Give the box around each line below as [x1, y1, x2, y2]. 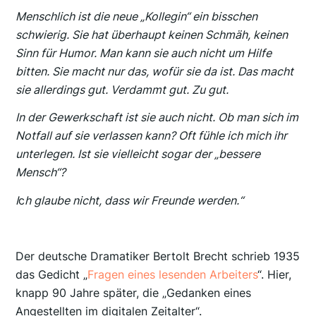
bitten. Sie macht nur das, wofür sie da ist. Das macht [16, 63, 294, 78]
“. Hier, [257, 267, 292, 282]
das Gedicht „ [16, 267, 88, 282]
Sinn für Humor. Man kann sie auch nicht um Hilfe [16, 45, 272, 60]
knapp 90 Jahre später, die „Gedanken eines [16, 286, 252, 300]
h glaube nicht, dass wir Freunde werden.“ [25, 193, 244, 208]
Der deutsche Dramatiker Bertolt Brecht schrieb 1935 [16, 249, 300, 264]
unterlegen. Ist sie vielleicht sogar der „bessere [16, 147, 261, 162]
